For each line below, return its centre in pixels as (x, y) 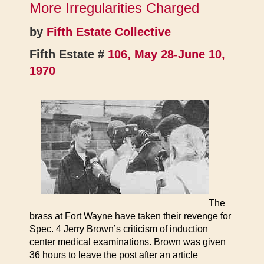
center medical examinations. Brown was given (128, 242)
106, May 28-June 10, (166, 54)
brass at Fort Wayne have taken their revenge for (130, 216)
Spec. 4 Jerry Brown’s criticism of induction (119, 229)
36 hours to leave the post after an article (114, 255)
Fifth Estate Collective (109, 32)
